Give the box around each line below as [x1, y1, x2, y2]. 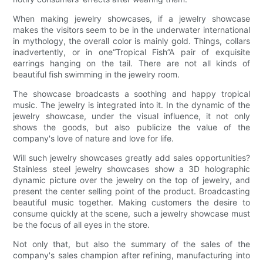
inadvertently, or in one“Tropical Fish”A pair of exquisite [13, 47, 250, 58]
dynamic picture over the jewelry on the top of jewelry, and [13, 175, 250, 186]
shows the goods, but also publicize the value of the [13, 122, 250, 133]
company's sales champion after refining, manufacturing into [13, 250, 250, 261]
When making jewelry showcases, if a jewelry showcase [13, 14, 250, 24]
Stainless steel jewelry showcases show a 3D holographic [13, 164, 250, 174]
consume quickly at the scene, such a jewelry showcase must [13, 208, 250, 219]
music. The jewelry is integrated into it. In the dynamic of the [13, 100, 250, 110]
